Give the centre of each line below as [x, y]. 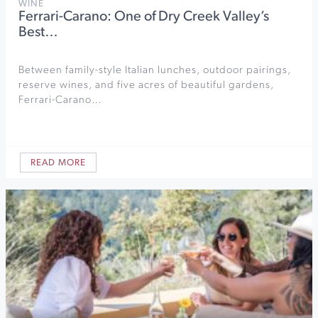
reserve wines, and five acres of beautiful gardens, [146, 86]
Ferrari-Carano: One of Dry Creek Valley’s [144, 17]
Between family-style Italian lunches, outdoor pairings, [155, 71]
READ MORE [58, 163]
